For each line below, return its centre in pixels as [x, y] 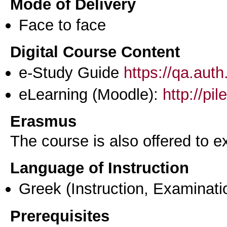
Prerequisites [60, 216]
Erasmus [43, 121]
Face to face [62, 25]
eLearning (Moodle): [91, 94]
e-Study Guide [71, 73]
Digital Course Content [95, 52]
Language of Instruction [100, 167]
